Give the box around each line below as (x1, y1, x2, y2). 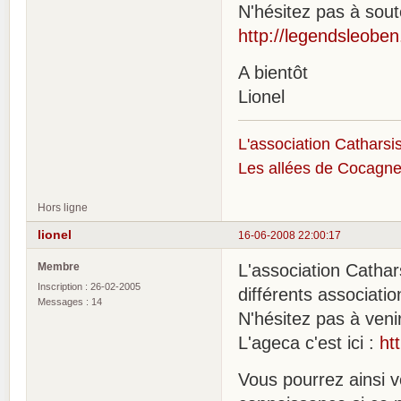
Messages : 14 (38, 296, 102, 308)
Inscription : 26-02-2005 (38, 281, 141, 293)
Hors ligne (38, 200, 88, 213)
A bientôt (238, 62, 308, 82)
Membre (38, 260, 80, 273)
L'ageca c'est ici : (238, 333, 380, 354)
